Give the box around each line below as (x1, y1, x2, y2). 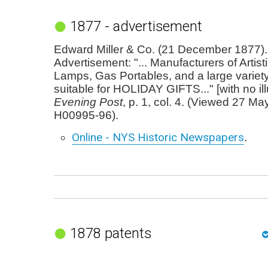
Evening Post (54, 95, 123, 108)
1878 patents (69, 224, 151, 242)
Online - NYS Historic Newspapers (72, 130, 244, 144)
